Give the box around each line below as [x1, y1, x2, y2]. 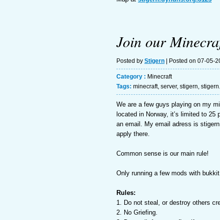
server [161, 83, 177, 90]
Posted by [116, 57, 144, 64]
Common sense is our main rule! [116, 150, 209, 157]
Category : [116, 73, 147, 80]
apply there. [116, 130, 150, 137]
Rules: [116, 189, 136, 196]
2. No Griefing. [116, 209, 158, 216]
